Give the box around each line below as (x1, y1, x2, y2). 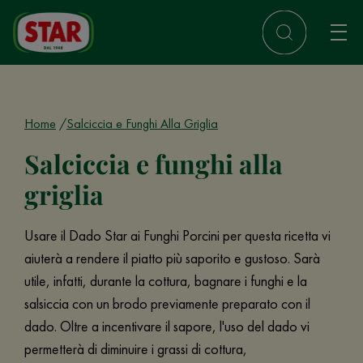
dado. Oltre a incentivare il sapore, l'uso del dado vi (24, 317, 310, 335)
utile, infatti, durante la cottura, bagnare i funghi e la (24, 271, 307, 290)
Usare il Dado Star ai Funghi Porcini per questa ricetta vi (24, 226, 331, 245)
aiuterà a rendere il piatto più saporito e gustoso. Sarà (24, 249, 320, 267)
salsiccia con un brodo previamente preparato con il (24, 294, 310, 313)
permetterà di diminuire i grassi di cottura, (24, 340, 247, 358)
